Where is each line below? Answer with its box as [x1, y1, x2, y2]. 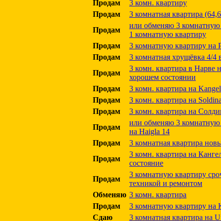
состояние [129, 159, 163, 167]
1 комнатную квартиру [129, 30, 206, 38]
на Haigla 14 [129, 127, 170, 136]
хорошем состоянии [129, 73, 196, 81]
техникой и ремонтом [129, 179, 202, 187]
